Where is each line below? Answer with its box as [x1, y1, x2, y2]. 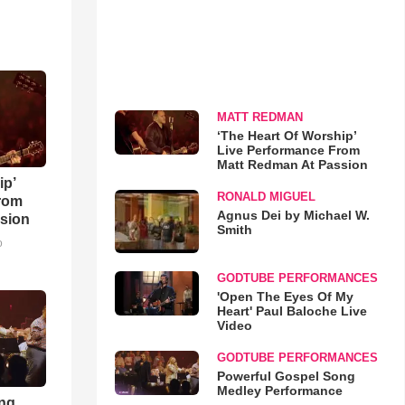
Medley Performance [216, 382, 343, 398]
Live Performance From [216, 143, 360, 157]
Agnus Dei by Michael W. [216, 208, 370, 222]
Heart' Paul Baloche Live [216, 303, 367, 318]
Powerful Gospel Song [216, 368, 355, 383]
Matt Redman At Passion [216, 157, 368, 172]
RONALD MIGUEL [216, 190, 316, 203]
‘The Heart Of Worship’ [216, 128, 356, 143]
